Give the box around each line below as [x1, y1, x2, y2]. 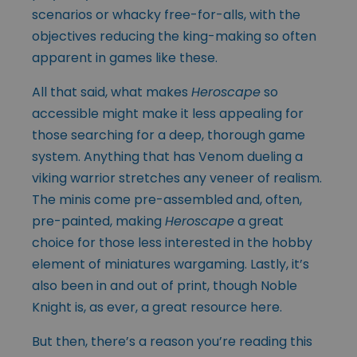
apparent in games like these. [32, 48, 218, 67]
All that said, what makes [32, 82, 191, 101]
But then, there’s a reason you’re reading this [32, 331, 312, 351]
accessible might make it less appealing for [32, 104, 304, 123]
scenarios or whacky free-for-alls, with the [32, 5, 300, 24]
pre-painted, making [32, 211, 165, 230]
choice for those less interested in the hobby [32, 233, 312, 252]
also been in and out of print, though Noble [32, 276, 297, 295]
